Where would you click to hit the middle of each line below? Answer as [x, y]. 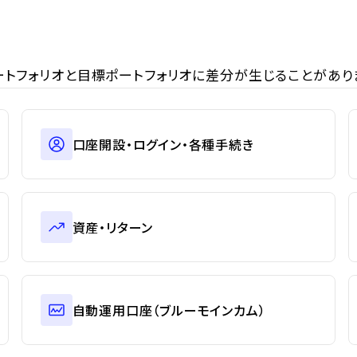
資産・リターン [113, 227]
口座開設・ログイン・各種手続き [163, 144]
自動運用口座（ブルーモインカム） [169, 310]
